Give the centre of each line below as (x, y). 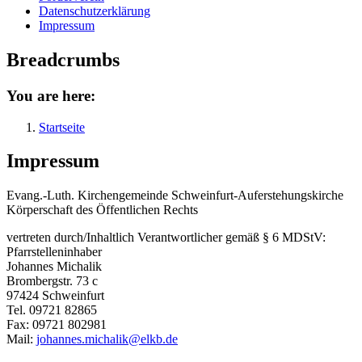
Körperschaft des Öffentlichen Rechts (102, 210)
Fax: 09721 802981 (57, 325)
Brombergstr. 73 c (52, 281)
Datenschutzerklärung (95, 11)
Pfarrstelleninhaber (54, 252)
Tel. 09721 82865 (52, 310)
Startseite (62, 127)
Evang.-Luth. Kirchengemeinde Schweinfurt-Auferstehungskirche (175, 196)
